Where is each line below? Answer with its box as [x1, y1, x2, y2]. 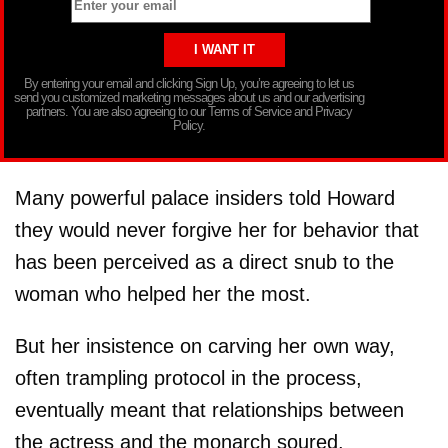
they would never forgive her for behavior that [15, 218, 419, 241]
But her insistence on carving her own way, [15, 334, 395, 357]
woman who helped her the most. [15, 282, 311, 305]
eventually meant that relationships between [15, 398, 404, 421]
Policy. [173, 117, 205, 133]
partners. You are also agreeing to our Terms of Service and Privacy [26, 103, 352, 119]
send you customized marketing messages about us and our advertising [14, 89, 364, 105]
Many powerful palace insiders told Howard [15, 186, 395, 209]
